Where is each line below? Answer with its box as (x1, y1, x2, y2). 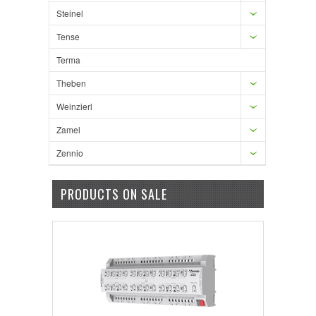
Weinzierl (56, 99, 92, 112)
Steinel (56, 6, 83, 19)
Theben (56, 76, 86, 89)
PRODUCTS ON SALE (60, 184, 167, 203)
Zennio (56, 146, 83, 159)
